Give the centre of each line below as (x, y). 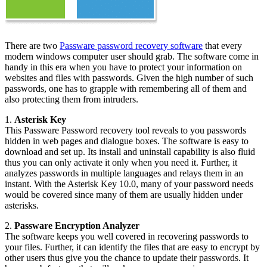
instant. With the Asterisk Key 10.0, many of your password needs (129, 184)
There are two (32, 45)
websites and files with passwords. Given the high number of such (129, 77)
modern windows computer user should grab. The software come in (132, 56)
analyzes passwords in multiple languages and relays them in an (124, 173)
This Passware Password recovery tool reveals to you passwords (125, 130)
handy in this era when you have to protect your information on (123, 67)
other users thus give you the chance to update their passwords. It (127, 257)
